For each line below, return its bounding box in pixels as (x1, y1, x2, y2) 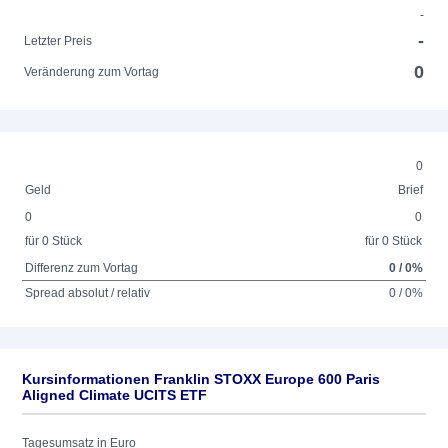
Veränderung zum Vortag (24, 65, 160, 79)
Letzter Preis (24, 34, 93, 48)
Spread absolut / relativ (25, 286, 151, 300)
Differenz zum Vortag (25, 261, 139, 275)
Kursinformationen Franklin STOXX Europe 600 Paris (22, 371, 380, 387)
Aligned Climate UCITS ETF (22, 387, 207, 403)
